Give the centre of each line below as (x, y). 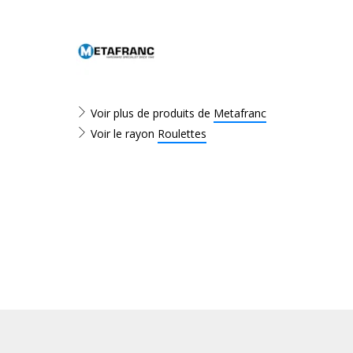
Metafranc (240, 113)
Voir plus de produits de (150, 113)
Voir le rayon (123, 134)
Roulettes (182, 134)
